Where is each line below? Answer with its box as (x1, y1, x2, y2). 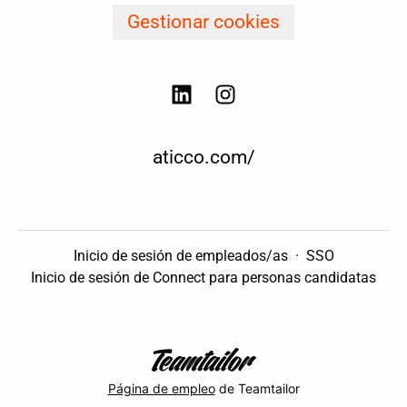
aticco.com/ (152, 146, 255, 169)
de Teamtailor (214, 380, 300, 396)
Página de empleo (107, 380, 215, 396)
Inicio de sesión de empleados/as (73, 247, 288, 265)
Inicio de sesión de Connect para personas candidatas (31, 269, 376, 287)
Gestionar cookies (127, 11, 280, 33)
